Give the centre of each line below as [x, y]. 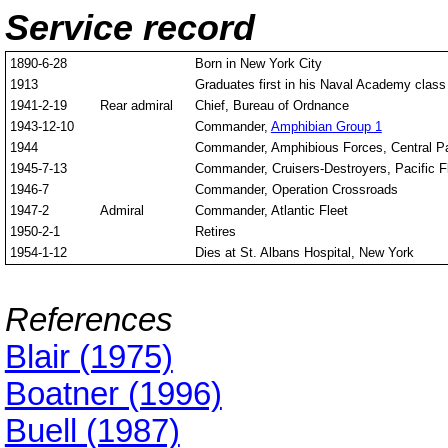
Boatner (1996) [113, 394]
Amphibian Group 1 [326, 127]
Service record [129, 27]
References [88, 320]
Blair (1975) [88, 357]
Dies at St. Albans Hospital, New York [304, 253]
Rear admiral [144, 106]
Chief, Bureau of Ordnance [271, 106]
